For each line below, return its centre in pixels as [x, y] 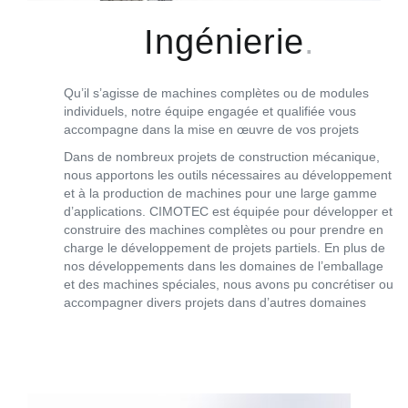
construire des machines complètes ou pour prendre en [224, 229]
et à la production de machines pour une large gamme [220, 193]
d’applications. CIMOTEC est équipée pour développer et [228, 211]
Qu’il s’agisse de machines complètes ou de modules [216, 92]
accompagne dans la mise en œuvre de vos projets [211, 129]
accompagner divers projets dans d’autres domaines [215, 302]
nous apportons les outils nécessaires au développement [228, 174]
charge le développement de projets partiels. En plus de [224, 247]
